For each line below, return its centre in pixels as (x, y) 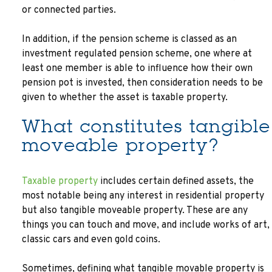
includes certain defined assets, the (176, 182)
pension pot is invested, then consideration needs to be (142, 83)
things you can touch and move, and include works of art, (146, 225)
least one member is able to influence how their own (137, 69)
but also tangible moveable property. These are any (135, 211)
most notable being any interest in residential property (143, 196)
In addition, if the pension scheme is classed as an (129, 39)
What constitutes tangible (146, 126)
